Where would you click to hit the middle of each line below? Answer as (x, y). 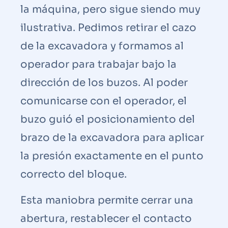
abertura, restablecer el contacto (106, 218)
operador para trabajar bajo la (98, 64)
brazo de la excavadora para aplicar (112, 137)
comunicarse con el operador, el (104, 101)
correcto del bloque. (74, 174)
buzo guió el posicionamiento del (108, 119)
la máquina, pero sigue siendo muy (110, 9)
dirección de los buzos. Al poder (104, 82)
